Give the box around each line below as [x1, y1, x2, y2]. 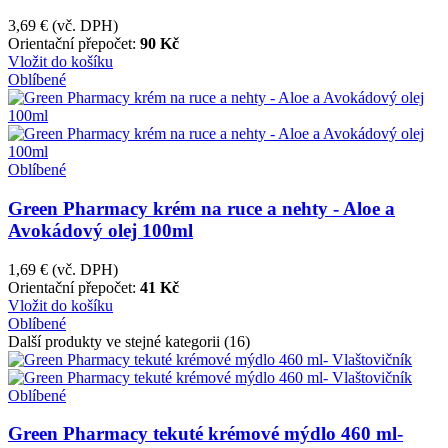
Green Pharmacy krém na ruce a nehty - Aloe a [8, 198, 395, 220]
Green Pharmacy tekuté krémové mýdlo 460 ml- [8, 423, 403, 445]
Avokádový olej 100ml [8, 220, 193, 242]
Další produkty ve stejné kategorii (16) [8, 332, 250, 350]
